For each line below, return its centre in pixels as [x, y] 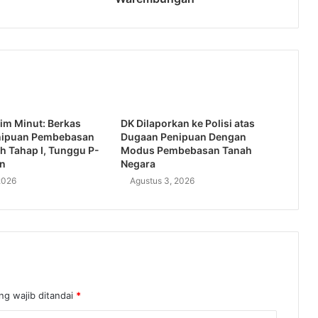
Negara [138, 163]
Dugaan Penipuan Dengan [183, 136]
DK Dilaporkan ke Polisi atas [187, 123]
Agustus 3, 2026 [162, 180]
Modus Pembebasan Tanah [186, 150]
